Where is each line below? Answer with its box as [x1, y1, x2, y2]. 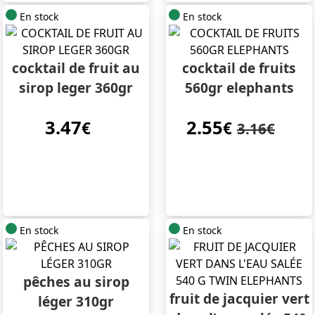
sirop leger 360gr [19, 78, 133, 98]
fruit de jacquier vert [169, 289, 309, 309]
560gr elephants [184, 78, 294, 98]
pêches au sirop [22, 272, 129, 292]
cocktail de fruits [182, 58, 296, 78]
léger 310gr [38, 292, 114, 311]
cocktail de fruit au [12, 58, 140, 78]
